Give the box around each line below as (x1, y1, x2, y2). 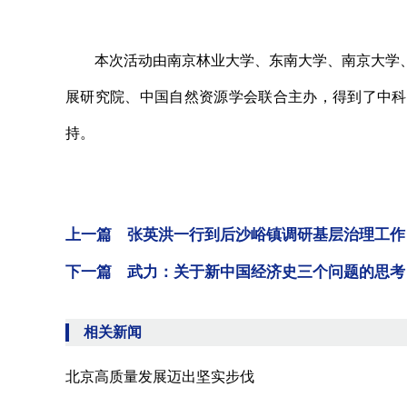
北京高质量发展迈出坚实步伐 (65, 369, 254, 384)
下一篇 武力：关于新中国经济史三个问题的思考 (65, 263, 405, 281)
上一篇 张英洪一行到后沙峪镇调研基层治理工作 (65, 226, 405, 243)
